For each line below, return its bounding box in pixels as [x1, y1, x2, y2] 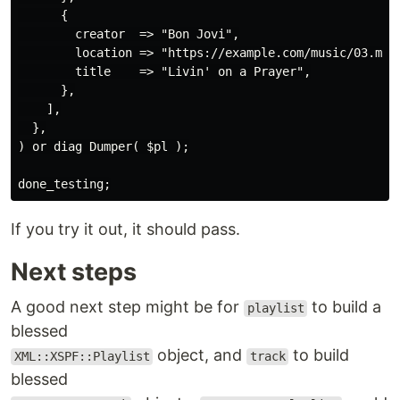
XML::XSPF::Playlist [13, 349, 150, 364]
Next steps [11, 257, 137, 287]
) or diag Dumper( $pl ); [18, 139, 189, 154]
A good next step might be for [11, 297, 244, 317]
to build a [307, 297, 382, 317]
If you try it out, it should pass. [11, 220, 240, 239]
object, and [153, 346, 247, 365]
